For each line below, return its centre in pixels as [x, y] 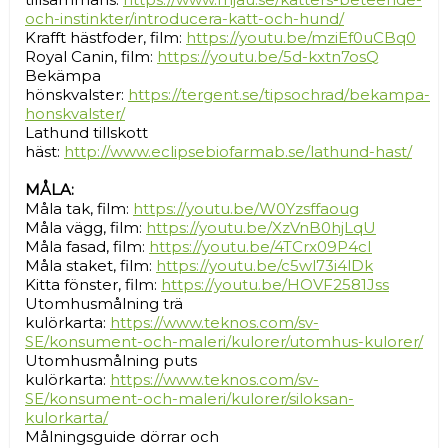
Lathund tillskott [86, 133]
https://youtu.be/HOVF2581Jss [275, 285]
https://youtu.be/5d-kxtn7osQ [268, 57]
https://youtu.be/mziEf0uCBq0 [301, 38]
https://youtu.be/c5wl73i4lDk [264, 266]
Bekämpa [63, 76]
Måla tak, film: [79, 209]
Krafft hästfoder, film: [105, 38]
